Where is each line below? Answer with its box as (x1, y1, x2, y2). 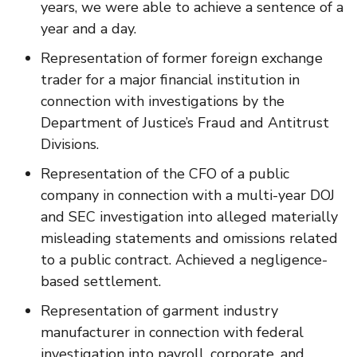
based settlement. (41, 272, 161, 292)
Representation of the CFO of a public (41, 164, 289, 184)
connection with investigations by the (41, 92, 284, 112)
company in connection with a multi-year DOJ (41, 186, 335, 206)
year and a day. (41, 19, 136, 39)
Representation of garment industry (41, 301, 278, 321)
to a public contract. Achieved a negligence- (41, 250, 328, 270)
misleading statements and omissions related (41, 229, 338, 249)
